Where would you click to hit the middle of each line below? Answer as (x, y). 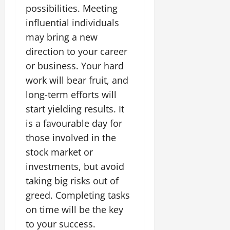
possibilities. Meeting (72, 8)
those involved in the (71, 137)
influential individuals (72, 22)
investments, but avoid (75, 166)
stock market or (59, 152)
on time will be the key (74, 209)
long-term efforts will (71, 94)
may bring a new (62, 37)
